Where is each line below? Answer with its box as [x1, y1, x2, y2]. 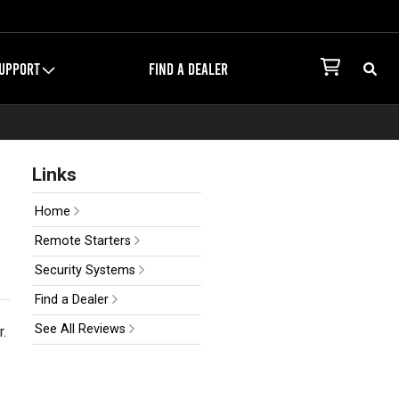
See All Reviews [34, 322, 129, 338]
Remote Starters [34, 233, 134, 249]
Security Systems [34, 263, 139, 279]
